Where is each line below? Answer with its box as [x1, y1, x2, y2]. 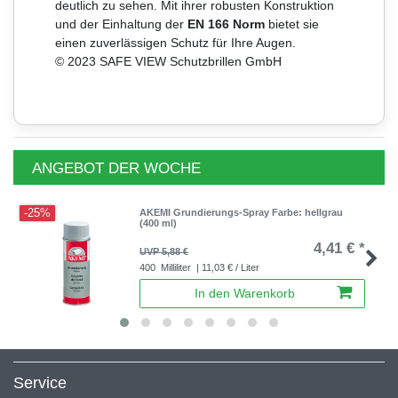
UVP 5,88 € [139, 246, 189, 258]
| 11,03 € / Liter [194, 262, 260, 274]
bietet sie [265, 16, 319, 31]
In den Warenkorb [195, 286, 295, 301]
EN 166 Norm [187, 16, 265, 31]
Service [13, 374, 67, 393]
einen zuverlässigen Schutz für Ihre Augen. [55, 35, 296, 50]
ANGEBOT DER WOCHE [32, 159, 201, 177]
